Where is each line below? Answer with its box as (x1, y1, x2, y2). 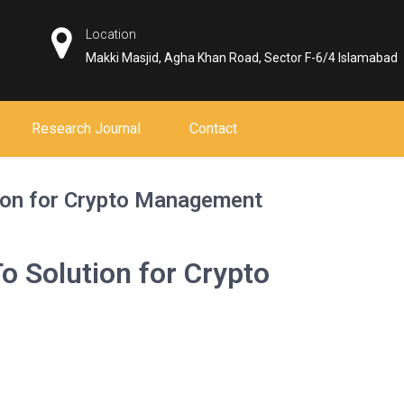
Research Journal (32, 120, 141, 137)
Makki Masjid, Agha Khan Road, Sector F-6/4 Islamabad (86, 50, 399, 65)
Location (86, 27, 137, 41)
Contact (189, 120, 237, 137)
